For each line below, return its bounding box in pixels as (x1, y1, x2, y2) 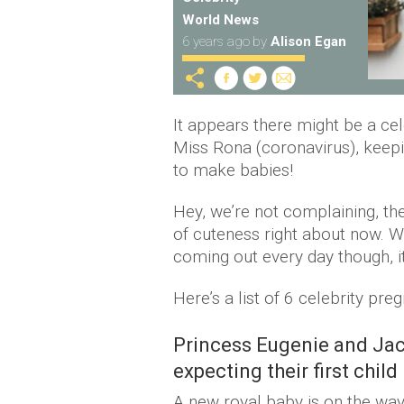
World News (182, 12, 259, 28)
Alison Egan (271, 33, 346, 50)
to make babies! (173, 160, 293, 180)
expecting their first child (173, 360, 398, 382)
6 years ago (182, 33, 250, 50)
